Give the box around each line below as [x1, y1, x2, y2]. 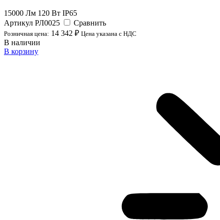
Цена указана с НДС [81, 29, 137, 37]
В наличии [4, 38, 40, 47]
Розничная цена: [4, 29, 49, 37]
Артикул [4, 18, 35, 27]
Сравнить [74, 18, 106, 27]
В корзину [4, 47, 38, 55]
